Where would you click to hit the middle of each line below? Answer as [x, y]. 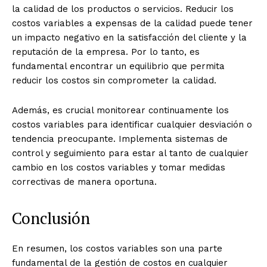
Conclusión [51, 218]
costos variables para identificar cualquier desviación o [132, 125]
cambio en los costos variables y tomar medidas [119, 168]
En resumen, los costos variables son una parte [117, 249]
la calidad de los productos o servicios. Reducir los [123, 9]
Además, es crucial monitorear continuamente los [120, 111]
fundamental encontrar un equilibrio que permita [118, 66]
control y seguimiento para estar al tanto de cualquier [130, 153]
